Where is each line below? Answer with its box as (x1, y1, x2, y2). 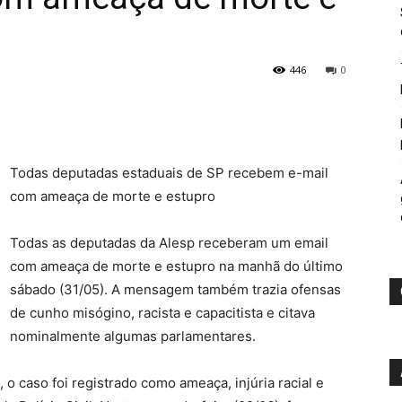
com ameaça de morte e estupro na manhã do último (10, 258, 343, 275)
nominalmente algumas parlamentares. (10, 328, 256, 345)
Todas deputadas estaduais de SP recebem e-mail (10, 164, 328, 182)
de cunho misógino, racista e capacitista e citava (10, 304, 315, 322)
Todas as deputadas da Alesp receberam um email (10, 234, 328, 252)
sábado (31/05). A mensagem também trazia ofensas (10, 281, 341, 299)
